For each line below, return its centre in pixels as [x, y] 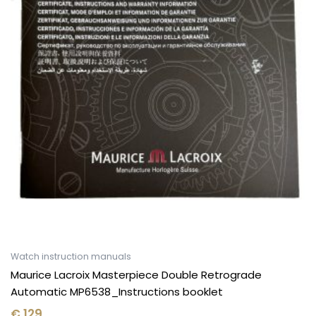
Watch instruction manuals [71, 256]
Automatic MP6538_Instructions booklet [117, 292]
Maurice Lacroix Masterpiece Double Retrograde [136, 275]
